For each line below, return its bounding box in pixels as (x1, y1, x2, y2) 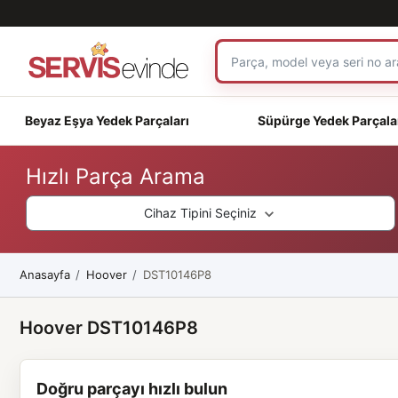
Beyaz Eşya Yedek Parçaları (25, 112, 190, 128)
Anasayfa (19, 267, 70, 282)
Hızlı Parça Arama (26, 163, 206, 189)
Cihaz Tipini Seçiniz (143, 205, 260, 220)
